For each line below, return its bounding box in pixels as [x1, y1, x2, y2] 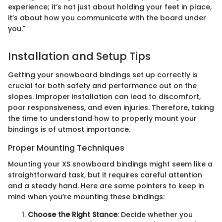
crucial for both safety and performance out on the [8, 81, 197, 91]
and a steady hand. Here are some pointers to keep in [8, 180, 204, 191]
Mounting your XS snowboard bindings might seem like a [8, 159, 213, 169]
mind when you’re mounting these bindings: [8, 191, 165, 202]
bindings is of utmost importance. [8, 124, 130, 135]
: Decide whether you [117, 209, 193, 220]
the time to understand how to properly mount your [8, 113, 197, 124]
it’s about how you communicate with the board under [8, 12, 206, 23]
